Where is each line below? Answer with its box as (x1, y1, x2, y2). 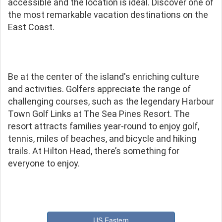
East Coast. (8, 21, 55, 32)
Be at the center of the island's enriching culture (8, 71, 199, 82)
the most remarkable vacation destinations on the (8, 9, 208, 20)
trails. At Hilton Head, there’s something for (8, 145, 179, 156)
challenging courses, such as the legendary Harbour (8, 96, 214, 107)
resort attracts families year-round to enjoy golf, (8, 120, 199, 131)
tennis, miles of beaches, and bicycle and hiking (8, 133, 196, 144)
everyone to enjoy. (8, 158, 80, 168)
